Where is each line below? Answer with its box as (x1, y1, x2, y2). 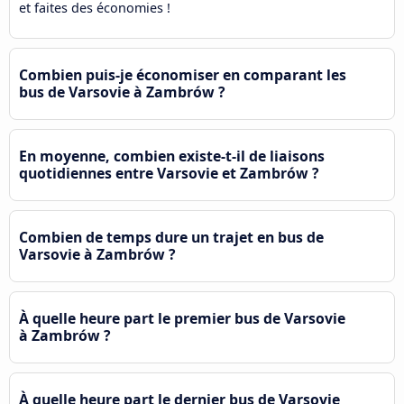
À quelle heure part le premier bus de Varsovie (19, 308, 345, 328)
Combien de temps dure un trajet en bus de (19, 226, 324, 247)
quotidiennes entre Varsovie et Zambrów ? (19, 162, 319, 183)
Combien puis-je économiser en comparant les (19, 64, 346, 85)
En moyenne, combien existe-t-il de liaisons (19, 145, 325, 166)
